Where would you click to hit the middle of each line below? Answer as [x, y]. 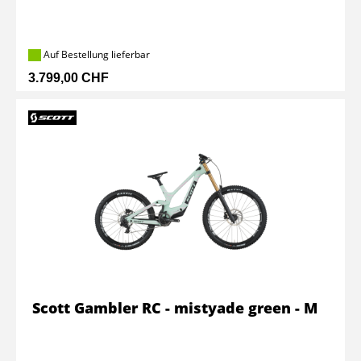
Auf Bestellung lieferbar [95, 54]
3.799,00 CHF [68, 78]
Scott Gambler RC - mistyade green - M [175, 308]
